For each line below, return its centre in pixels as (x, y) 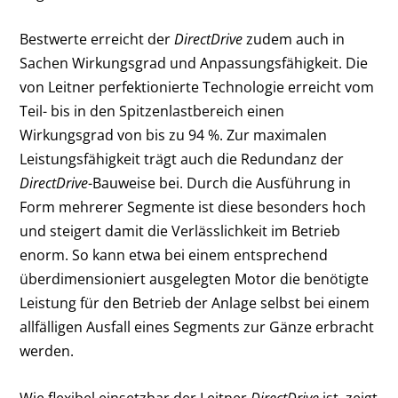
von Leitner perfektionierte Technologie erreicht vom (197, 88)
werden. (47, 351)
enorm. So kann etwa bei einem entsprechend (174, 255)
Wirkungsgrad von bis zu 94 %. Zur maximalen (174, 135)
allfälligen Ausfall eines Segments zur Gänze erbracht (197, 327)
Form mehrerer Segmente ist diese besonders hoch (193, 207)
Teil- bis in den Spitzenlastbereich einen (152, 111)
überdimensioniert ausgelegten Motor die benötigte (195, 279)
